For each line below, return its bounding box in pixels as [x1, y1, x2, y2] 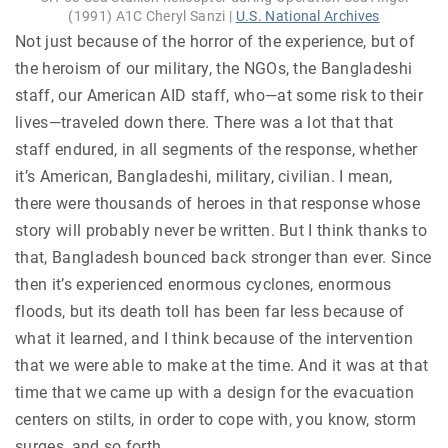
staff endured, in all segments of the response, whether [15, 140, 418, 160]
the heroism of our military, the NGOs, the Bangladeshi [15, 59, 413, 79]
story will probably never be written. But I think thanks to [15, 221, 427, 241]
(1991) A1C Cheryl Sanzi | [68, 7, 236, 24]
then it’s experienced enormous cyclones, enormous [15, 275, 392, 295]
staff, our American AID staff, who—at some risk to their [15, 86, 423, 106]
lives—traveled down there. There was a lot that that [15, 113, 394, 133]
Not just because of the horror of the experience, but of [15, 32, 415, 52]
